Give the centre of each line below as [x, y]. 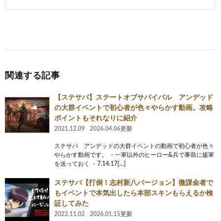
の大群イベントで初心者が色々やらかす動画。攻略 [134, 108]
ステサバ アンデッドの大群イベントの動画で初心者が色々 [134, 146]
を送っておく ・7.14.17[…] [90, 164]
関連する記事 [32, 76]
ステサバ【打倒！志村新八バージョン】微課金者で [134, 183]
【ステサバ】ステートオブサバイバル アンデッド [134, 97]
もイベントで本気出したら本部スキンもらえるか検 [134, 193]
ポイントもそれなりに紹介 [96, 118]
